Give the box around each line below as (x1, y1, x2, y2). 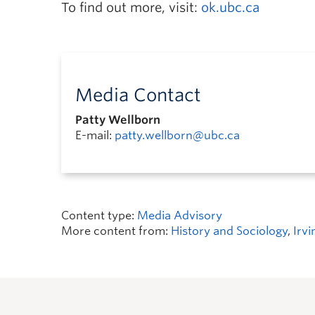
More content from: (61, 224, 171, 238)
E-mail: (75, 129, 115, 142)
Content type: (61, 209, 137, 222)
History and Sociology (171, 224, 288, 238)
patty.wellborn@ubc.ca (115, 129, 240, 142)
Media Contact (75, 84, 201, 105)
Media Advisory (137, 209, 222, 222)
